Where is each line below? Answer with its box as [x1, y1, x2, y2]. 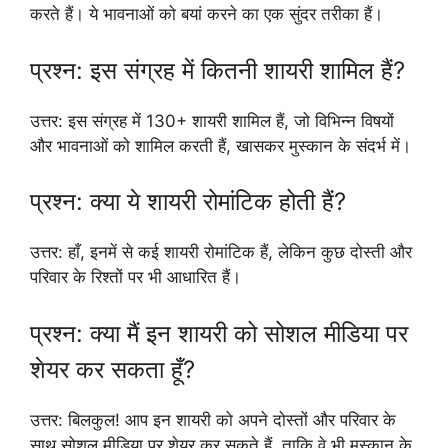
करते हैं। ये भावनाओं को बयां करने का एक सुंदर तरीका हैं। [30, 4, 383, 25]
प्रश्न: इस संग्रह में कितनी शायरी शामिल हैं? [30, 55, 405, 85]
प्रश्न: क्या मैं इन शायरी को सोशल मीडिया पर [30, 318, 408, 348]
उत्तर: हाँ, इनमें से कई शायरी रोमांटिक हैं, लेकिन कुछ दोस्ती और [30, 242, 412, 263]
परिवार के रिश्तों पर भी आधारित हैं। [30, 267, 241, 288]
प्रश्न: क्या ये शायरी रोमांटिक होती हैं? [30, 187, 346, 217]
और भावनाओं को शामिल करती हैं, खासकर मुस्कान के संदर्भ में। [30, 135, 411, 156]
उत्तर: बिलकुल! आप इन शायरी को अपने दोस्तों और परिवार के [30, 409, 396, 430]
